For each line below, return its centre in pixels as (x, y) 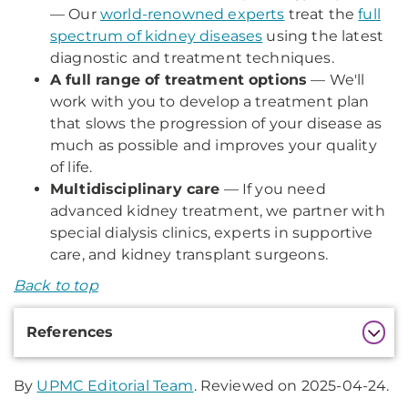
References (72, 332)
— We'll (336, 80)
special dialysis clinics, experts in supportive (212, 233)
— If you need (273, 189)
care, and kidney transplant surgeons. (189, 255)
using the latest (323, 36)
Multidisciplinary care (135, 189)
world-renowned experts (192, 14)
